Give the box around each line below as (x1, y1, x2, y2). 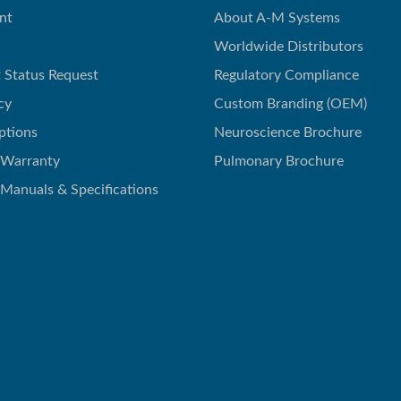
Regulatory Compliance (214, 68, 359, 82)
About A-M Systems (214, 11, 340, 25)
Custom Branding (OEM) (214, 97, 367, 111)
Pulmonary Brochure (214, 154, 344, 168)
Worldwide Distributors (214, 39, 363, 54)
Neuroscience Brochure (214, 125, 362, 140)
